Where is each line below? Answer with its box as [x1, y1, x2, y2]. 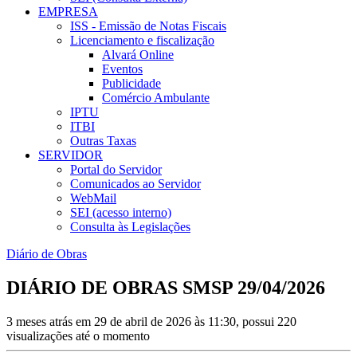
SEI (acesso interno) [70, 206, 171, 220]
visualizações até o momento [6, 328, 150, 343]
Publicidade [102, 76, 161, 91]
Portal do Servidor [70, 163, 162, 177]
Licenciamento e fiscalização [70, 33, 214, 48]
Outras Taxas [70, 134, 136, 148]
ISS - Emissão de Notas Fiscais [70, 19, 226, 33]
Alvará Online [102, 48, 174, 62]
